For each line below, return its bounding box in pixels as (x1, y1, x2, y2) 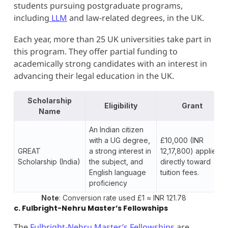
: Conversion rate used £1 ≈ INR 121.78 (59, 193, 187, 203)
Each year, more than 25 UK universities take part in (13, 34, 211, 45)
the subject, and (89, 157, 143, 166)
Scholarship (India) (17, 157, 80, 166)
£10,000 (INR (160, 136, 204, 145)
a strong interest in (89, 147, 151, 156)
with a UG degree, (89, 136, 150, 145)
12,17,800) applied (160, 147, 221, 156)
